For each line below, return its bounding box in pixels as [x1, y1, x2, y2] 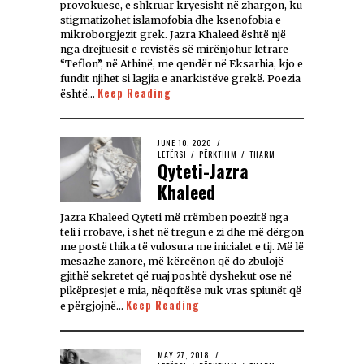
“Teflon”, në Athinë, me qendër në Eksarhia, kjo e [60, 58, 303, 71]
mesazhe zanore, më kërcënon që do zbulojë [60, 255, 284, 268]
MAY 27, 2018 [158, 349, 210, 362]
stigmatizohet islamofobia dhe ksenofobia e [60, 14, 281, 27]
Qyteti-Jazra [158, 158, 249, 184]
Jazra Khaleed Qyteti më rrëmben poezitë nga [60, 211, 288, 224]
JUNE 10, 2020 [158, 136, 211, 149]
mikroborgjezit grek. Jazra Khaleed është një [60, 28, 286, 41]
